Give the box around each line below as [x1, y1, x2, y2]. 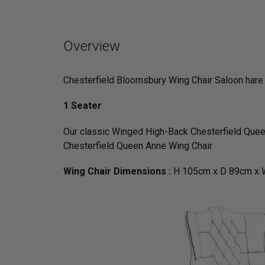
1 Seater [63, 100, 102, 112]
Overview [63, 38, 120, 55]
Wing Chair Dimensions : [63, 165, 173, 177]
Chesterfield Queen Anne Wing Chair [63, 140, 212, 151]
